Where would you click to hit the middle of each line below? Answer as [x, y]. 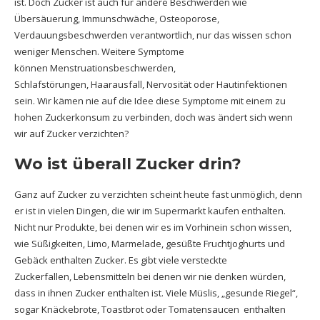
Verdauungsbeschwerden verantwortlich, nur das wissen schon [153, 35]
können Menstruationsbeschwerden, [95, 68]
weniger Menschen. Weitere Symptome [99, 51]
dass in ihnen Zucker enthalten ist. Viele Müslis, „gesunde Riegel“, [156, 293]
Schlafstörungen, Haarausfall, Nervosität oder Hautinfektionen [151, 84]
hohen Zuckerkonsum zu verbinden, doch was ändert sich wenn [154, 117]
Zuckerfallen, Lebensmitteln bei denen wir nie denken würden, [150, 276]
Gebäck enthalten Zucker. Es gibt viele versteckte [121, 260]
